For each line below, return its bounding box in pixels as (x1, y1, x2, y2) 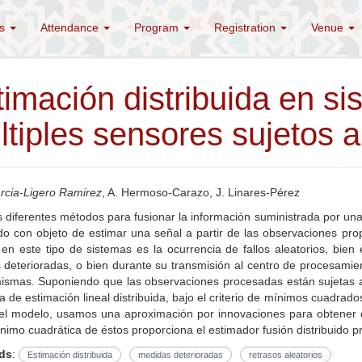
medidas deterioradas (137, 350, 223, 360)
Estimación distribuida (27, 350, 112, 360)
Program (134, 21, 182, 34)
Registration (214, 21, 279, 34)
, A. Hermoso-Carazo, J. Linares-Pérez (101, 186, 300, 199)
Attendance (40, 21, 102, 34)
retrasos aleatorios (248, 350, 322, 360)
